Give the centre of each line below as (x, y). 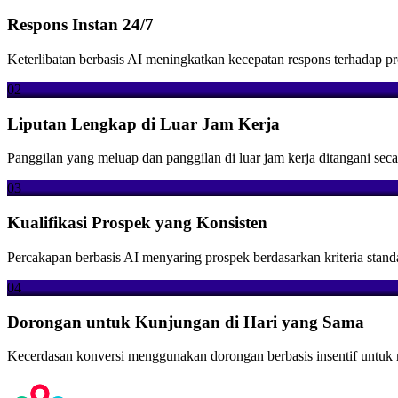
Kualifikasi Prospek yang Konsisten (137, 223)
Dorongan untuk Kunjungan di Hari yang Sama (186, 322)
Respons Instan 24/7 (80, 25)
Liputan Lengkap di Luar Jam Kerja (143, 123)
